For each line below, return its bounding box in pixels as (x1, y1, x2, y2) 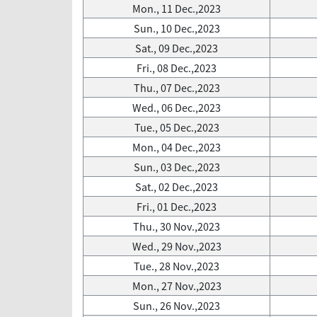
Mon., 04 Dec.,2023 (132, 139, 221, 155)
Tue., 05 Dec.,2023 (134, 120, 219, 135)
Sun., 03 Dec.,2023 (133, 159, 220, 175)
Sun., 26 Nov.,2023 (133, 298, 220, 313)
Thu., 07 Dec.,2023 (133, 80, 220, 96)
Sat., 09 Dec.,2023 (135, 40, 218, 56)
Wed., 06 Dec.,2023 (132, 100, 221, 115)
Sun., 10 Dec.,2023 (133, 21, 220, 36)
